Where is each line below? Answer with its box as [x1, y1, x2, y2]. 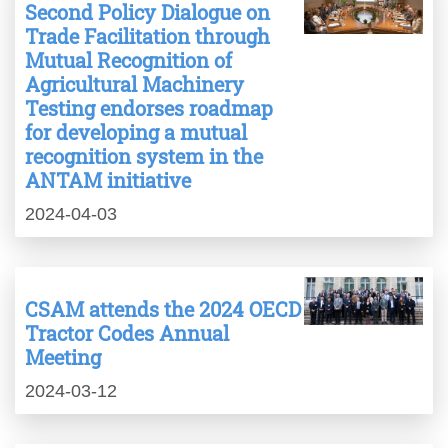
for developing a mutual [25, 119, 247, 146]
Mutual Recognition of [25, 47, 232, 74]
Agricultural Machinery [25, 71, 244, 98]
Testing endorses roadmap [25, 95, 273, 122]
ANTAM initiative [25, 167, 191, 194]
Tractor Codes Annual [25, 320, 229, 347]
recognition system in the [25, 143, 263, 170]
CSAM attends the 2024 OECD [25, 296, 301, 323]
